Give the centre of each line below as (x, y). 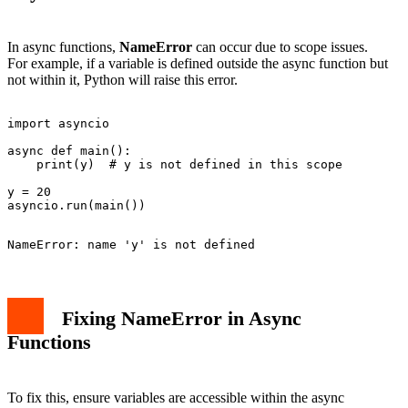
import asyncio (58, 123)
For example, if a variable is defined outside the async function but (198, 63)
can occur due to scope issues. (280, 46)
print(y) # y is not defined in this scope (175, 164)
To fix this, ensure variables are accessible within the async (176, 397)
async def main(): (69, 150)
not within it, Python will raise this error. (122, 79)
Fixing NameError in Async (182, 318)
